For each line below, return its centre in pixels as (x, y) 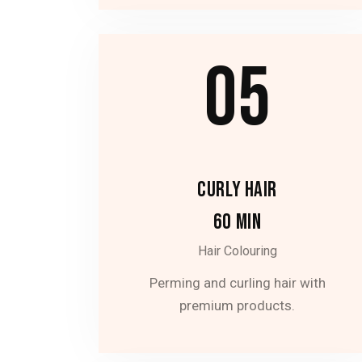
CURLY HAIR (237, 190)
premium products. (238, 306)
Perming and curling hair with (237, 283)
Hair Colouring (237, 250)
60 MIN (237, 222)
